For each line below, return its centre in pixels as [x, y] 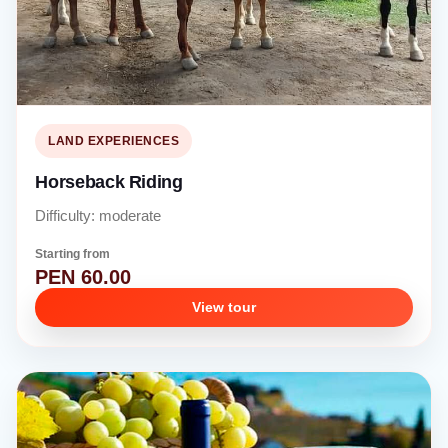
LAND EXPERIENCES [114, 140]
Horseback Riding [109, 181]
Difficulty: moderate [98, 215]
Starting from [73, 253]
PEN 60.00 [83, 277]
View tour [224, 307]
